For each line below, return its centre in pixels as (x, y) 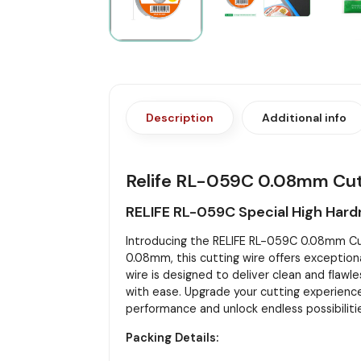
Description (179, 117)
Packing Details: (172, 337)
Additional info (304, 117)
